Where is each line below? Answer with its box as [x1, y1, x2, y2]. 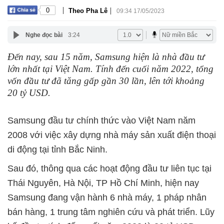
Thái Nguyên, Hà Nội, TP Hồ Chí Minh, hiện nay [7, 178, 199, 188]
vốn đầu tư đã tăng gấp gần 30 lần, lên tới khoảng [7, 75, 204, 86]
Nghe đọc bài [25, 31, 62, 38]
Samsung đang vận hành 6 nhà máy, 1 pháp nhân [7, 192, 206, 202]
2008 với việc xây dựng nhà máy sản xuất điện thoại [7, 130, 216, 140]
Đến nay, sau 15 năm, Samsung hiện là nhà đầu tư [7, 51, 204, 62]
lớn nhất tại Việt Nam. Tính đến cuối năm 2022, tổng [7, 63, 213, 74]
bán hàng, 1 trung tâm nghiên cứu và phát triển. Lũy [7, 207, 214, 217]
